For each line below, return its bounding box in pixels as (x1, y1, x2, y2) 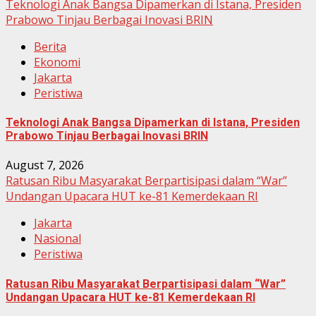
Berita (34, 38, 66, 54)
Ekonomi (34, 54, 80, 70)
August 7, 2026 (6, 157, 84, 174)
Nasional (34, 231, 81, 247)
